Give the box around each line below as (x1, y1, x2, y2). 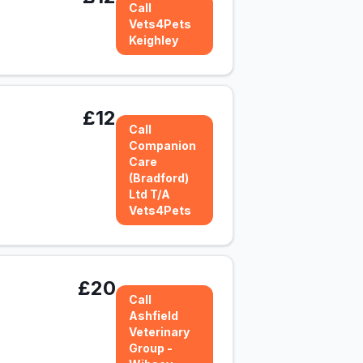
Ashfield (129, 309, 178, 322)
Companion (129, 139, 196, 152)
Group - (129, 341, 173, 355)
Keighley (129, 33, 178, 47)
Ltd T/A (129, 187, 170, 201)
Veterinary (129, 325, 190, 339)
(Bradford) (129, 171, 189, 185)
